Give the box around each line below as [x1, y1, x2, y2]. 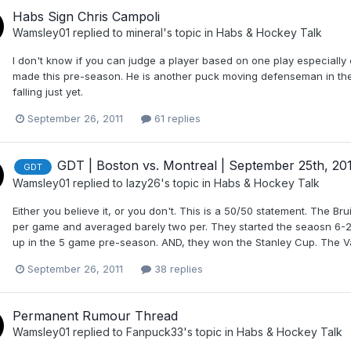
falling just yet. [13, 85, 83, 99]
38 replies [151, 262, 203, 275]
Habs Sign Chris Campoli [13, 9, 160, 25]
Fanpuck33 [126, 325, 183, 339]
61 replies [151, 112, 201, 125]
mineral [126, 26, 163, 40]
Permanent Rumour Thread [13, 308, 178, 324]
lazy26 [126, 175, 161, 190]
